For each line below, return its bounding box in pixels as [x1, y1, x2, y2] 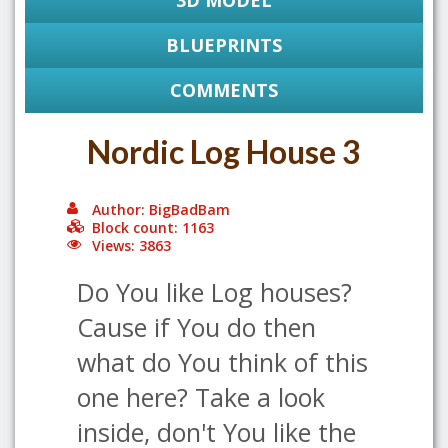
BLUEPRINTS [166, 33, 282, 57]
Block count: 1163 [92, 218, 214, 237]
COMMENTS [170, 78, 278, 102]
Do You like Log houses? [77, 275, 352, 309]
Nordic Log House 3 [87, 132, 361, 171]
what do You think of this [77, 345, 368, 379]
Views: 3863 [92, 236, 171, 255]
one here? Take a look [77, 380, 325, 414]
